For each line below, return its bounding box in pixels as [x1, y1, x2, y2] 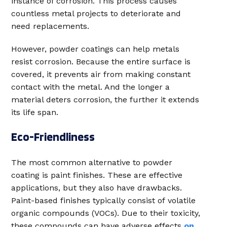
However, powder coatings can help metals [11, 44, 179, 54]
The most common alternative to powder [11, 158, 172, 167]
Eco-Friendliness [11, 130, 95, 144]
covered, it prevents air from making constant [11, 69, 191, 79]
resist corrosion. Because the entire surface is [11, 57, 191, 66]
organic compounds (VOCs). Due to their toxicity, [11, 208, 200, 218]
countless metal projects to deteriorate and [11, 9, 181, 18]
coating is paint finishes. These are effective [11, 170, 182, 180]
